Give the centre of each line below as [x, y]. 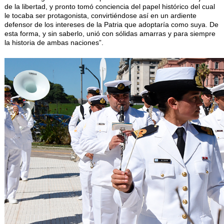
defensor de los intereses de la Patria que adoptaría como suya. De [111, 25]
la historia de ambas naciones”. [54, 43]
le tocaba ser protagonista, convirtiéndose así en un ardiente [100, 16]
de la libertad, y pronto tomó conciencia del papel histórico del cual [109, 7]
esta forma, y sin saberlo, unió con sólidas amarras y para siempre [110, 34]
